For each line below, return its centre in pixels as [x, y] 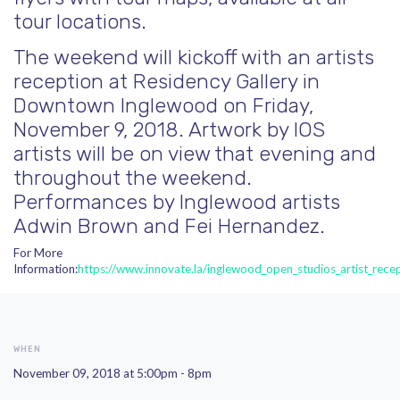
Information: [46, 268]
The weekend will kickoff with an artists [194, 57]
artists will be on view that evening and [195, 154]
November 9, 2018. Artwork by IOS [169, 129]
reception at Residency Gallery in [167, 81]
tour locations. [80, 21]
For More [38, 252]
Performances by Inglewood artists [177, 202]
